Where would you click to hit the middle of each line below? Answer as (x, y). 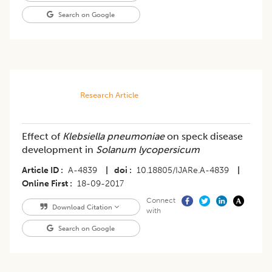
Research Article (109, 95)
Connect (161, 201)
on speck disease (204, 137)
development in (59, 150)
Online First (45, 184)
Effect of (42, 137)
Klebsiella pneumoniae (114, 137)
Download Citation (82, 207)
